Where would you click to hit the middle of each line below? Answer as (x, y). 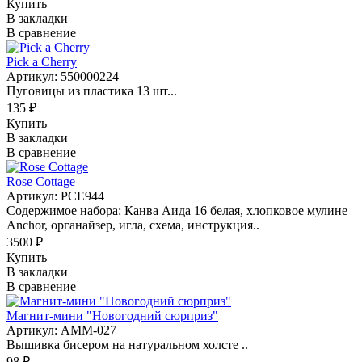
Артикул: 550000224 (63, 76)
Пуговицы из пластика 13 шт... (92, 90)
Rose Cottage (41, 181)
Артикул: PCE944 (55, 196)
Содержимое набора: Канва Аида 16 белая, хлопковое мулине (177, 210)
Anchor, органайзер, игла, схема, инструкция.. (133, 225)
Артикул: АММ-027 (61, 330)
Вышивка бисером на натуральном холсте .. (127, 344)
